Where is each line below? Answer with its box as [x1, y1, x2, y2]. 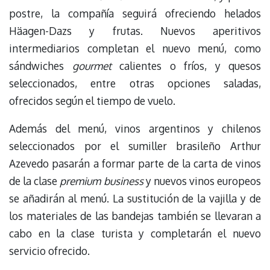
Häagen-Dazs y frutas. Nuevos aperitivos [9, 24, 261, 38]
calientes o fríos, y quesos [111, 59, 261, 73]
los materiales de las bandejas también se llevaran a [9, 209, 261, 223]
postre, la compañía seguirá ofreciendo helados [9, 7, 261, 20]
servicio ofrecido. [9, 244, 90, 258]
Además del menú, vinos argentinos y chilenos [9, 122, 261, 136]
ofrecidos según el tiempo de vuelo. [9, 94, 175, 108]
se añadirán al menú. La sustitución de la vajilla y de [9, 192, 261, 206]
